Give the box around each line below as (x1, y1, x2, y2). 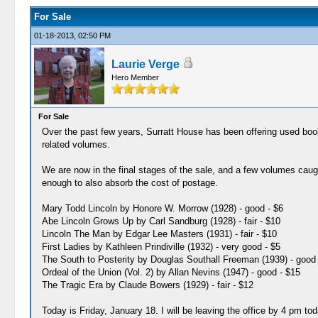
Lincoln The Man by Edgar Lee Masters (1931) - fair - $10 (41, 229, 277, 239)
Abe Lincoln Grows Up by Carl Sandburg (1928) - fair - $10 (41, 216, 280, 226)
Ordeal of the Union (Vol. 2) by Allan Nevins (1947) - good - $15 (41, 267, 300, 278)
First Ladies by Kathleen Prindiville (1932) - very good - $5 (41, 241, 280, 252)
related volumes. (41, 139, 110, 150)
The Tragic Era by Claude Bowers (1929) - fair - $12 (41, 280, 253, 290)
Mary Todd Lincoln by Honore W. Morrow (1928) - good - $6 (41, 203, 283, 214)
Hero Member (111, 73, 159, 82)
